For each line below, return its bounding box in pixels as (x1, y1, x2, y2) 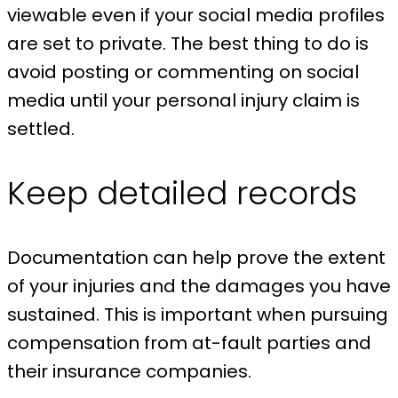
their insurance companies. (7, 359, 251, 385)
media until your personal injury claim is (7, 88, 360, 114)
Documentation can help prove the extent (7, 245, 386, 271)
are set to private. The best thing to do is (7, 31, 369, 57)
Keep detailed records (7, 171, 357, 217)
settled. (7, 116, 79, 142)
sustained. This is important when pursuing (7, 302, 388, 328)
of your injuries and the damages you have (7, 274, 391, 299)
